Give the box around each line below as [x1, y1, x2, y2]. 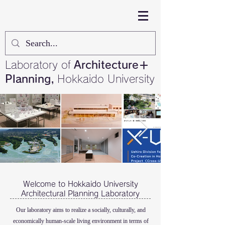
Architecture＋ [74, 60, 149, 70]
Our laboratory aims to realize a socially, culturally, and [16, 206, 146, 213]
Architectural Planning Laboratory [21, 190, 140, 197]
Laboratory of [5, 60, 71, 70]
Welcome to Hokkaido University [23, 180, 138, 188]
